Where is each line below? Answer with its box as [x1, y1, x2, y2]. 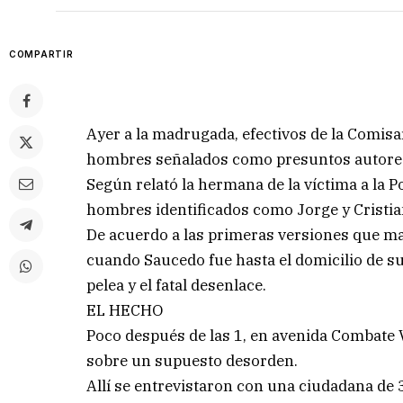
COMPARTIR [9, 49, 74, 60]
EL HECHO [86, 300, 164, 320]
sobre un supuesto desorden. [86, 350, 299, 371]
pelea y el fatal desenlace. [86, 274, 267, 295]
